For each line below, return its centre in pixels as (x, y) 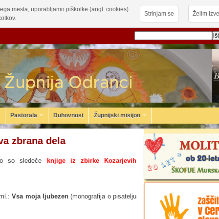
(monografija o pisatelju (102, 196)
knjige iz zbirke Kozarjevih (92, 161)
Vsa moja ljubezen (40, 196)
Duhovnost (68, 115)
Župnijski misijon (117, 115)
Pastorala (24, 115)
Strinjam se (159, 14)
